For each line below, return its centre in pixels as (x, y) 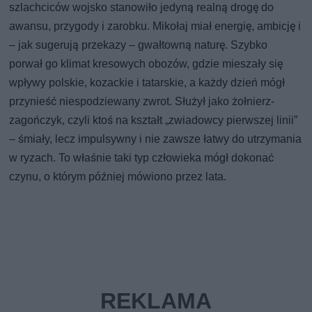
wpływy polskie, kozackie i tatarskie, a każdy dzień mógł (147, 82)
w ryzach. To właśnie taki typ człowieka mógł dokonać (142, 157)
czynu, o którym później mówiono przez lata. (118, 176)
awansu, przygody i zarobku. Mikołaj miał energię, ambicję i (155, 26)
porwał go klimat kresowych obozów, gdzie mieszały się (146, 63)
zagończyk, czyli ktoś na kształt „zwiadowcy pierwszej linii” (154, 120)
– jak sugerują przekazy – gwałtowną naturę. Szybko (139, 45)
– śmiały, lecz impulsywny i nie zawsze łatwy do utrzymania (156, 139)
